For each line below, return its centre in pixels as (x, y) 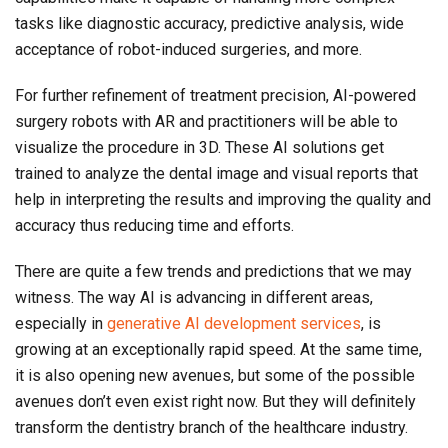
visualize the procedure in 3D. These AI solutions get (199, 148)
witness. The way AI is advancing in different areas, (194, 298)
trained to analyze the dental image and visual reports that (216, 174)
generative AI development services (234, 324)
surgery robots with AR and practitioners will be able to (206, 122)
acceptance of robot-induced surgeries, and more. (188, 50)
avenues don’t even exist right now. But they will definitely (215, 402)
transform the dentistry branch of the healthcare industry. (211, 428)
